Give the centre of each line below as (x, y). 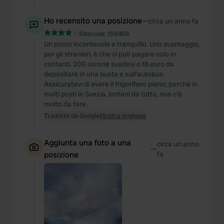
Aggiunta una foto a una (87, 143)
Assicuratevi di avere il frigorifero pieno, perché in (121, 84)
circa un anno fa (173, 21)
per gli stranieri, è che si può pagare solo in (110, 54)
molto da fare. (66, 104)
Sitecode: (93, 34)
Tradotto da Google (72, 116)
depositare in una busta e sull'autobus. (104, 74)
